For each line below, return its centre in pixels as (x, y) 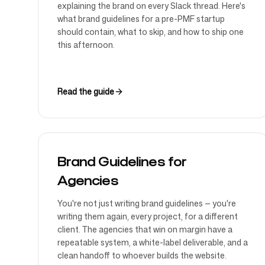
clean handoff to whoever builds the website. (142, 255)
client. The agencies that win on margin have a (145, 229)
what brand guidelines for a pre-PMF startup (141, 19)
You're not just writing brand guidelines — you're (147, 203)
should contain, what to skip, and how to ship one (151, 32)
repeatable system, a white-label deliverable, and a (153, 242)
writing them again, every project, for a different (148, 216)
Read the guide (86, 91)
